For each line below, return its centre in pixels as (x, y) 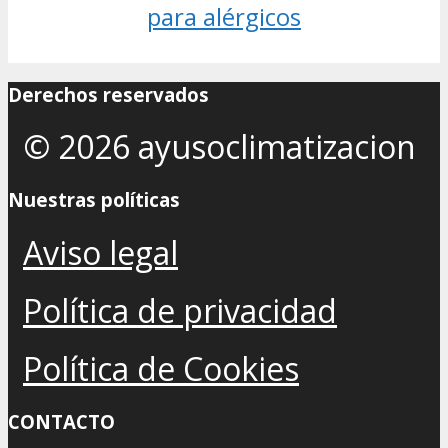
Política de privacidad (180, 310)
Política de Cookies (161, 368)
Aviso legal (100, 252)
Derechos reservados (108, 94)
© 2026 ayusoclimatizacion (219, 147)
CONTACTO (61, 421)
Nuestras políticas (94, 200)
